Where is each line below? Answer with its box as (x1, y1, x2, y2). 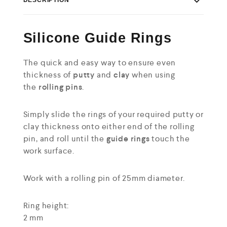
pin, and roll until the (23, 133, 106, 144)
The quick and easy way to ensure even (23, 57, 176, 68)
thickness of (23, 69, 73, 80)
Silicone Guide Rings (23, 30, 172, 46)
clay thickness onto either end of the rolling (23, 121, 195, 132)
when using (130, 69, 175, 80)
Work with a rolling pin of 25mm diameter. (23, 173, 185, 183)
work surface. (23, 145, 74, 156)
